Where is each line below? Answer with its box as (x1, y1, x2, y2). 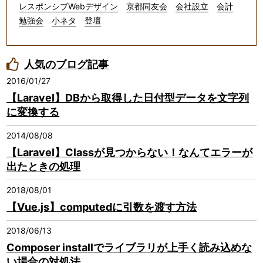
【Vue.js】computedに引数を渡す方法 (6, 201, 197, 214)
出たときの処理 (6, 160, 81, 173)
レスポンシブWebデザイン (19, 1, 119, 12)
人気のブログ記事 (24, 58, 109, 71)
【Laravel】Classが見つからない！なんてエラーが (6, 146, 253, 159)
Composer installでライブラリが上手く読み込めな (6, 241, 252, 254)
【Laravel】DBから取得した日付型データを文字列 (6, 92, 249, 104)
